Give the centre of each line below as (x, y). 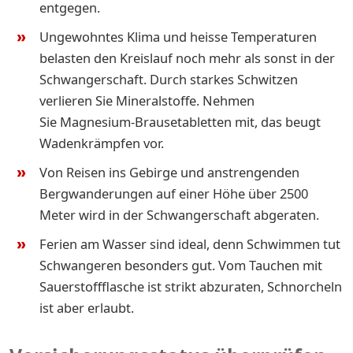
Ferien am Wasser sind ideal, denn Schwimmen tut (190, 243)
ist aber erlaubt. (87, 307)
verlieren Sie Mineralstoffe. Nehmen (147, 100)
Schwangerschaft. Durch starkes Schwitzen (169, 79)
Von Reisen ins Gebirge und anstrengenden (169, 172)
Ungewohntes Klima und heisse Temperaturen (178, 36)
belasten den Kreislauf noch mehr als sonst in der (187, 58)
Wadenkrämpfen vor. (102, 143)
